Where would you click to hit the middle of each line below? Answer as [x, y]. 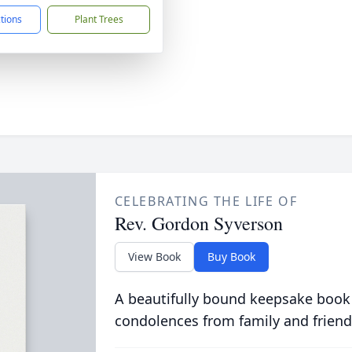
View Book [154, 257]
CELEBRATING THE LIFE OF [206, 201]
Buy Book [231, 257]
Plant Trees [99, 19]
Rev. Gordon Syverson [198, 223]
